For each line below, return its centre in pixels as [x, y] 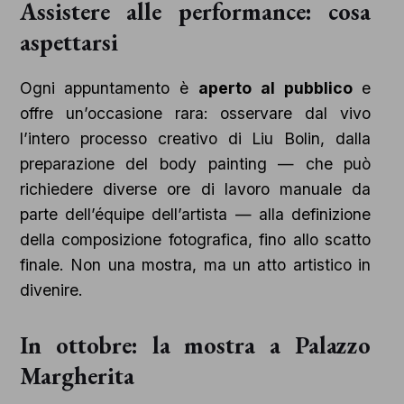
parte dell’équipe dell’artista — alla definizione [195, 215]
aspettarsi [69, 42]
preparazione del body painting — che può [195, 164]
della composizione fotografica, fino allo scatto [195, 240]
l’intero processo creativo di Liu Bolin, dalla [195, 139]
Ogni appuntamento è [109, 88]
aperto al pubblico [275, 88]
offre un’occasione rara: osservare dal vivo [195, 114]
